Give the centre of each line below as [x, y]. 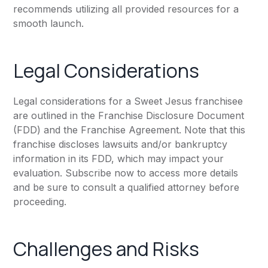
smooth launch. [49, 24]
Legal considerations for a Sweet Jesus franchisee [128, 101]
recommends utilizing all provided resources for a [126, 9]
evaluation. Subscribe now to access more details [126, 173]
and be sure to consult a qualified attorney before [127, 188]
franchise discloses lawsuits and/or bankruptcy [121, 144]
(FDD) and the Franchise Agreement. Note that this [130, 130]
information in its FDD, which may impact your [119, 159]
